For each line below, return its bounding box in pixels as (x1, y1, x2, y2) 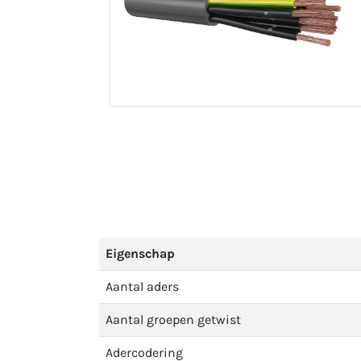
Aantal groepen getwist (106, 312, 241, 327)
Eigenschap (106, 246, 175, 261)
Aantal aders (106, 279, 179, 294)
